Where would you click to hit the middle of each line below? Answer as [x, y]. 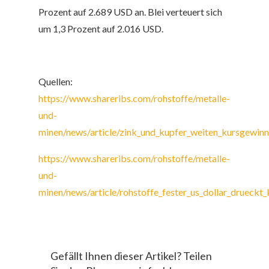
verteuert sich [193, 12]
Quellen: [56, 82]
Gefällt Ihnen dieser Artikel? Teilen [131, 256]
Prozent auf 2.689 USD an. [93, 12]
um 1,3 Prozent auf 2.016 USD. [101, 29]
